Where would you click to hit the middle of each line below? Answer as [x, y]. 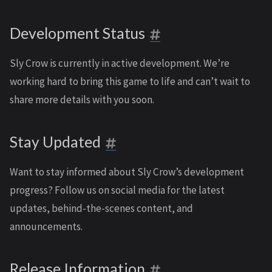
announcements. [46, 226]
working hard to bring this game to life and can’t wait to [130, 81]
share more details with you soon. [82, 100]
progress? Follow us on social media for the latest [117, 190]
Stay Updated [55, 142]
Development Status [77, 33]
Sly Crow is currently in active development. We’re [120, 63]
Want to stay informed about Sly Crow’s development [127, 172]
